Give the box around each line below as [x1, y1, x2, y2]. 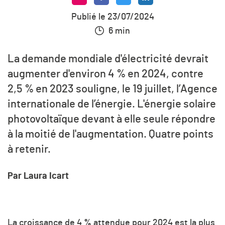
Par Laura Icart [8, 171, 69, 181]
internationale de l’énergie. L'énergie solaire [8, 98, 216, 110]
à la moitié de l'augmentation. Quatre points [8, 129, 213, 140]
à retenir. [8, 144, 51, 155]
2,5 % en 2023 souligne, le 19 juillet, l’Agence [8, 83, 217, 95]
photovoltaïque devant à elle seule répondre [8, 114, 215, 125]
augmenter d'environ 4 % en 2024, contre [8, 68, 203, 80]
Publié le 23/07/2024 [71, 13, 154, 22]
